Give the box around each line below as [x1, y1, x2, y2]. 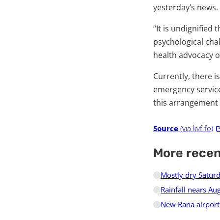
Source [153, 123, 178, 133]
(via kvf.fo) [180, 123, 213, 133]
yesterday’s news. [153, 2, 218, 13]
